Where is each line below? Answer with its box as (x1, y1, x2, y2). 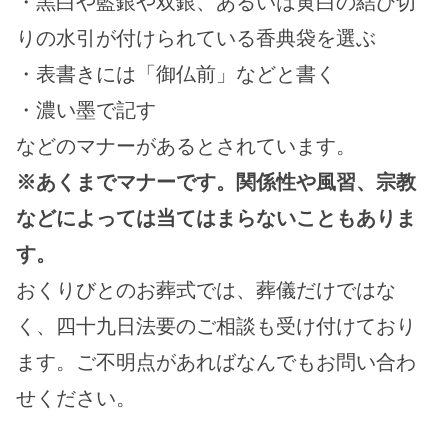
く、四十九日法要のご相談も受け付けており (16, 314, 416, 338)
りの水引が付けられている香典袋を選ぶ (16, 26, 376, 50)
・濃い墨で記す (16, 98, 156, 122)
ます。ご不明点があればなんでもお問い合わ (16, 350, 416, 374)
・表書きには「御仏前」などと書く (16, 62, 336, 86)
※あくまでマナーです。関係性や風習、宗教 (16, 170, 416, 194)
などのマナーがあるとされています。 (16, 134, 356, 158)
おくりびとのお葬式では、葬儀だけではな (16, 278, 396, 302)
